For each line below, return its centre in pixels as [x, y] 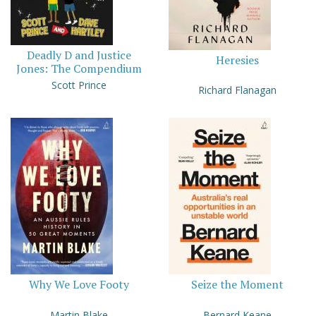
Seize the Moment [237, 285]
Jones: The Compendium [79, 69]
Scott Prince [79, 85]
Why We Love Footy [79, 285]
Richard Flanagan [237, 90]
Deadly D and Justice [79, 55]
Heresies [237, 60]
